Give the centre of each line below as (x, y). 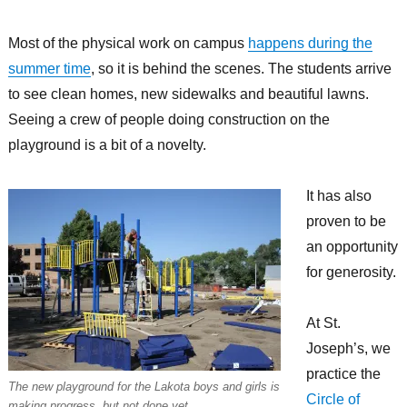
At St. (323, 323)
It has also (338, 196)
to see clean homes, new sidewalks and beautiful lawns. (188, 94)
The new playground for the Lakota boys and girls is (144, 387)
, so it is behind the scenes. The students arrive (241, 69)
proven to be (346, 222)
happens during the (310, 44)
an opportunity (352, 247)
